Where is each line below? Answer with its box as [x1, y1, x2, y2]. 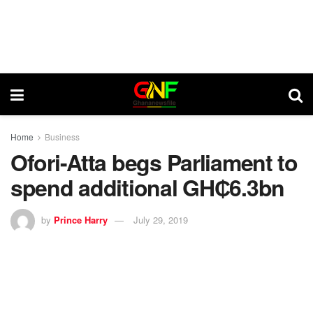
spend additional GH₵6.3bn [10, 171, 284, 203]
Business [45, 131, 80, 143]
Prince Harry [54, 212, 108, 226]
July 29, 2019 [133, 212, 188, 226]
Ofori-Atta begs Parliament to [10, 146, 298, 178]
